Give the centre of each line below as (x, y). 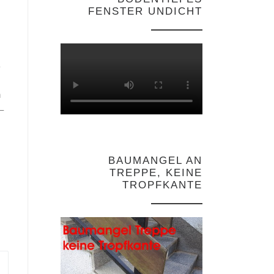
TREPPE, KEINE (156, 173)
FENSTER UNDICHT (145, 12)
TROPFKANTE (162, 185)
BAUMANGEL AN (155, 161)
